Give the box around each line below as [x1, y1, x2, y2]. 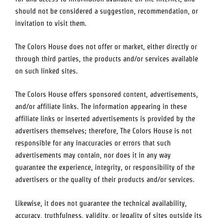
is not [172, 127, 192, 135]
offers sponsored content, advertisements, [67, 91, 199, 99]
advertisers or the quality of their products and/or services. [15, 176, 195, 184]
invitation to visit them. [15, 19, 87, 27]
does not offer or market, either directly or [67, 42, 198, 51]
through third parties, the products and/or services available [15, 54, 199, 63]
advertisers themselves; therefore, [15, 127, 121, 135]
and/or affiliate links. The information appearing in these [15, 103, 187, 111]
